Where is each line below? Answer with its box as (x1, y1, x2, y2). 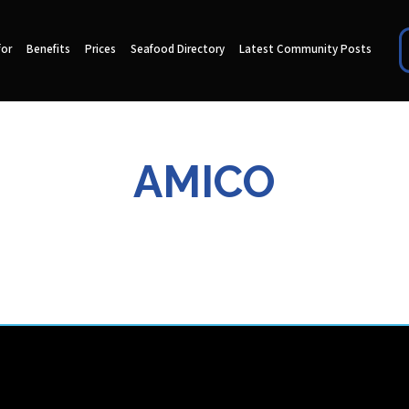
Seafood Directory (130, 42, 225, 58)
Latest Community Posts (238, 42, 372, 58)
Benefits (26, 42, 70, 58)
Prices (84, 42, 116, 58)
